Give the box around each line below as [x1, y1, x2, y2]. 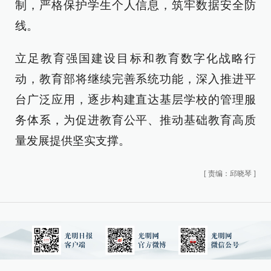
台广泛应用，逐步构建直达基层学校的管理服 [15, 93, 256, 106]
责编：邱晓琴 [208, 169, 252, 178]
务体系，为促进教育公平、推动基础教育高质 [15, 114, 256, 126]
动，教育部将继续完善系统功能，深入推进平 [15, 73, 256, 85]
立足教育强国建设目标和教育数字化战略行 [15, 52, 256, 65]
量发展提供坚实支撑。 [15, 134, 130, 147]
